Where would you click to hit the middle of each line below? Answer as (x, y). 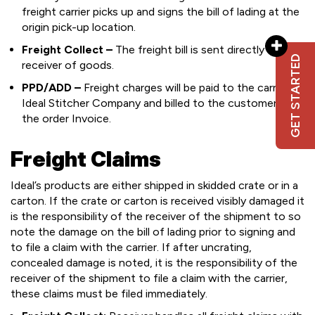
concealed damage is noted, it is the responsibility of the (154, 263)
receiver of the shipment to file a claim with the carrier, (149, 278)
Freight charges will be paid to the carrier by (192, 88)
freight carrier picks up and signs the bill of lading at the (161, 12)
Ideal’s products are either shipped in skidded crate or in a (154, 185)
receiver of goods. (68, 65)
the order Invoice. (66, 118)
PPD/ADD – (51, 88)
